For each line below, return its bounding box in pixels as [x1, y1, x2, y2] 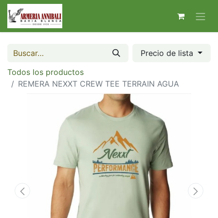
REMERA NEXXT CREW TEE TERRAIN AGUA [18, 79, 179, 89]
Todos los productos [7, 67, 84, 77]
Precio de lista [141, 48, 196, 58]
